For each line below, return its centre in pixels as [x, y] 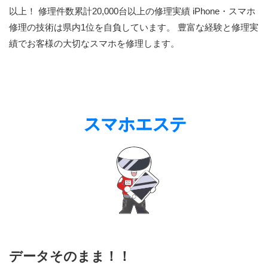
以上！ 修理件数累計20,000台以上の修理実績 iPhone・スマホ [132, 11]
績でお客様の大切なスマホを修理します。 [94, 43]
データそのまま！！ [70, 256]
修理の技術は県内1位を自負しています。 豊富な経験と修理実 [134, 27]
